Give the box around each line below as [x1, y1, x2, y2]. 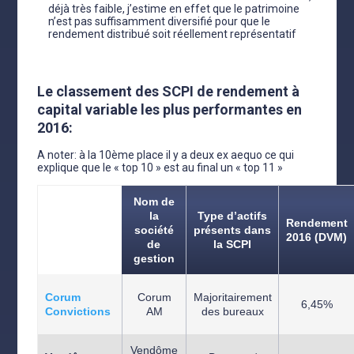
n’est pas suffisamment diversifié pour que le [48, 15, 271, 28]
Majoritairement [193, 291, 272, 303]
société [134, 224, 174, 236]
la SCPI [213, 238, 252, 250]
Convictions [44, 305, 111, 318]
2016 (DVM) [286, 231, 348, 243]
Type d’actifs [198, 209, 268, 222]
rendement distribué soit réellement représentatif [48, 28, 297, 40]
